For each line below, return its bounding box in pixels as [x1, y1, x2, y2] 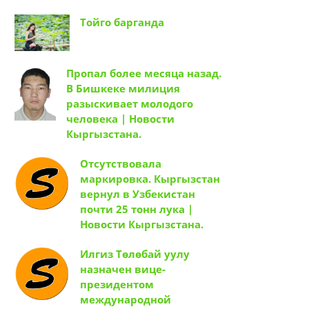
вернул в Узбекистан [80, 187, 195, 201]
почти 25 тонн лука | [80, 202, 193, 217]
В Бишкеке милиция [66, 81, 180, 96]
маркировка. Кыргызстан [80, 172, 220, 186]
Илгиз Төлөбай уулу [80, 247, 190, 261]
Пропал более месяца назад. [66, 66, 221, 81]
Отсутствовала [80, 157, 161, 171]
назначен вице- [80, 262, 166, 277]
